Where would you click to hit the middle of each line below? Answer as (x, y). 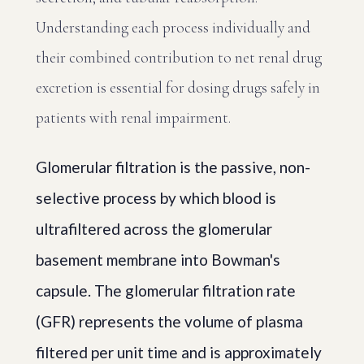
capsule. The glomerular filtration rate (166, 290)
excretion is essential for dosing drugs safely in (178, 87)
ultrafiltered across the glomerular (154, 229)
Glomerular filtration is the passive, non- (173, 167)
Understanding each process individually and (173, 27)
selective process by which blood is (156, 198)
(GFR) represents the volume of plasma (169, 321)
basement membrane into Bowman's (158, 260)
